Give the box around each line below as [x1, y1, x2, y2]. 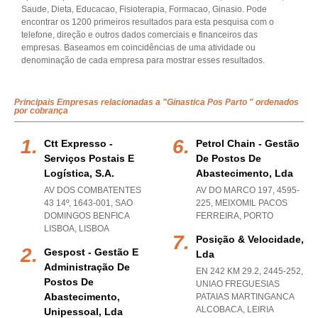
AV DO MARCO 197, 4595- [196, 185, 300, 195]
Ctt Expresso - [44, 138, 113, 149]
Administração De [44, 261, 130, 273]
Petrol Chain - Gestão [196, 138, 300, 149]
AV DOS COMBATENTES [44, 185, 141, 195]
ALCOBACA [196, 305, 243, 314]
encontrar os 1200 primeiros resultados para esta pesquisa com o [21, 17, 274, 27]
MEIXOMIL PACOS [215, 198, 287, 208]
